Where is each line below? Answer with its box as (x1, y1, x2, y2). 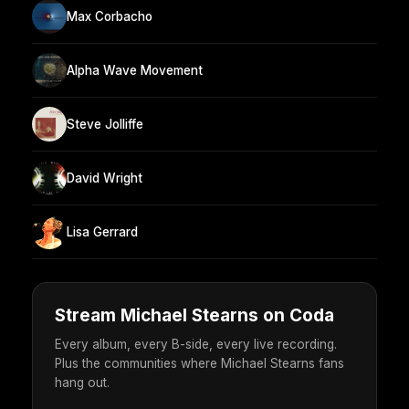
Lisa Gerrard (67, 224, 138, 239)
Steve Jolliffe (67, 116, 143, 131)
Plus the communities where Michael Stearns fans (55, 356, 344, 372)
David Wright (67, 170, 142, 185)
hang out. (55, 375, 110, 391)
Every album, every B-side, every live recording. (55, 337, 337, 352)
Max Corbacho (67, 8, 152, 24)
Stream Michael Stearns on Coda (55, 305, 334, 327)
